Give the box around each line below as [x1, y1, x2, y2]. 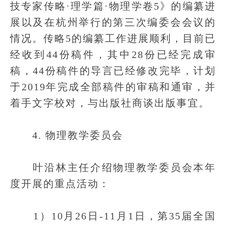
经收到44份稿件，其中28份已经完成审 [10, 49, 216, 60]
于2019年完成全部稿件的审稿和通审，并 [10, 81, 216, 92]
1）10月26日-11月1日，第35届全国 [10, 210, 216, 221]
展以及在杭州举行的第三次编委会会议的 [10, 17, 216, 28]
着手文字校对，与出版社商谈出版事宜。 [10, 97, 210, 108]
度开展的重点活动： [10, 178, 110, 189]
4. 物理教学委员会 [10, 130, 123, 141]
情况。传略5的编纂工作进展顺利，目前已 [10, 33, 216, 44]
